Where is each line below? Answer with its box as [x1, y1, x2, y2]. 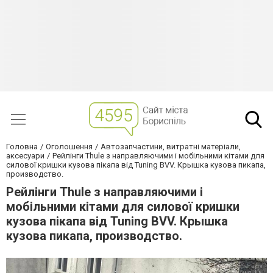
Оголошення [46, 142, 93, 151]
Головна [6, 142, 38, 151]
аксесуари [6, 151, 44, 160]
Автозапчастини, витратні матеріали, [101, 142, 241, 151]
